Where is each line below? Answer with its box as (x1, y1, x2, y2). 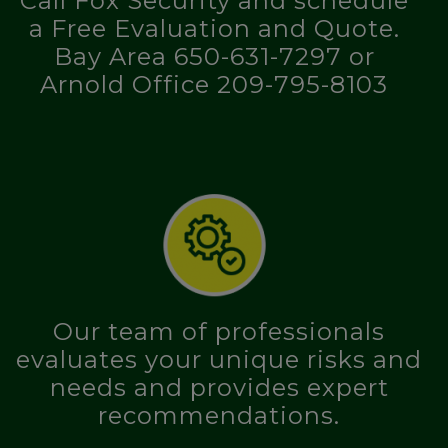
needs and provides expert (49, 373, 389, 403)
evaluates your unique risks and (16, 345, 422, 375)
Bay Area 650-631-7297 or (53, 42, 375, 72)
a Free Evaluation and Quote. (28, 14, 400, 44)
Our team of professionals (53, 317, 385, 347)
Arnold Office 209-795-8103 (40, 70, 388, 100)
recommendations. (98, 401, 340, 431)
